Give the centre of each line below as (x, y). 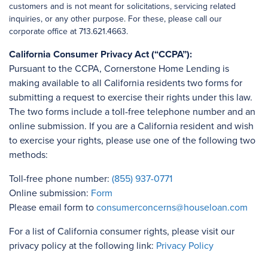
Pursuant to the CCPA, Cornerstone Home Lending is (119, 69)
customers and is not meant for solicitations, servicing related (122, 6)
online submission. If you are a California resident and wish (131, 126)
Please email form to (53, 208)
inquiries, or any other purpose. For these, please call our (115, 19)
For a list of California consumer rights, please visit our (122, 232)
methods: (28, 155)
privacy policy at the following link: (83, 246)
